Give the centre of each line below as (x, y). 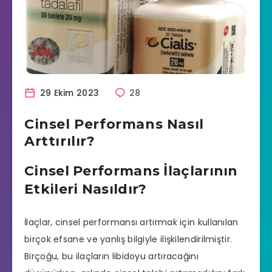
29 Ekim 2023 (68, 93)
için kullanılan (208, 223)
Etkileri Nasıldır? (86, 189)
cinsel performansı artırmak (116, 223)
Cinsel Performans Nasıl (114, 124)
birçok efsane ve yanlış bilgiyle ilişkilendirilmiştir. (128, 240)
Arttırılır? (60, 141)
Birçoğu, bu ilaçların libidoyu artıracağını (111, 257)
